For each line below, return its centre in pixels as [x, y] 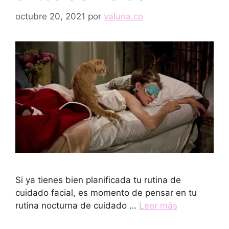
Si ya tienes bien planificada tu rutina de [98, 180]
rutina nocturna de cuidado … [77, 206]
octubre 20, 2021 [50, 16]
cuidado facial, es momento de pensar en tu [106, 193]
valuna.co [123, 16]
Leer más [158, 206]
